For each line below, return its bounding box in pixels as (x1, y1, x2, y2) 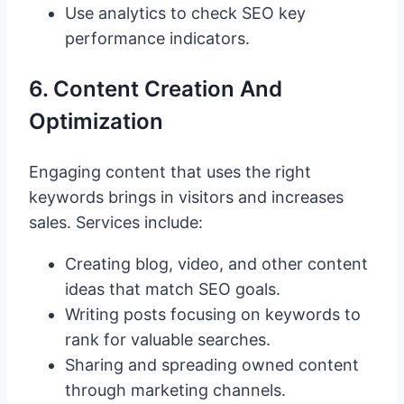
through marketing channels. (65, 381, 286, 400)
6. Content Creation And (29, 76, 282, 103)
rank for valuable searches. (65, 330, 271, 350)
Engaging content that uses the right (29, 162, 311, 182)
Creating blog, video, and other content (65, 254, 368, 274)
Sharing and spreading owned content (65, 355, 359, 375)
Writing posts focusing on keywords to (65, 305, 361, 325)
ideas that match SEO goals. (65, 280, 280, 299)
